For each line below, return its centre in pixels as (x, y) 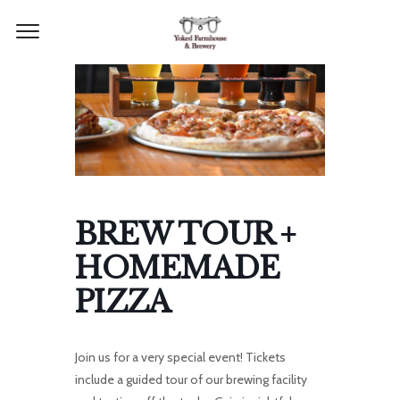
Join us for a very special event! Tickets (180, 357)
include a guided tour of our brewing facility (191, 379)
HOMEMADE (177, 268)
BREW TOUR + (185, 234)
